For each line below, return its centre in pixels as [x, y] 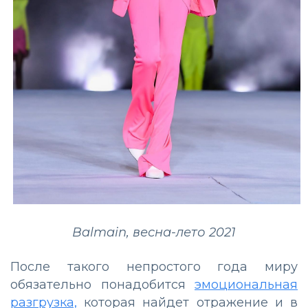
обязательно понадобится [102, 285]
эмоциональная [246, 285]
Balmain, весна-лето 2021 [154, 233]
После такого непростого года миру [154, 267]
